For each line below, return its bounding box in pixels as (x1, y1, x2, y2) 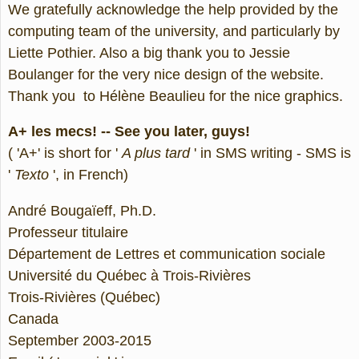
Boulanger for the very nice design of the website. (8, 66, 324, 83)
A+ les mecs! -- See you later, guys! (8, 123, 250, 140)
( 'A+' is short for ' (8, 145, 122, 162)
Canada (8, 310, 58, 327)
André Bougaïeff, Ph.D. (8, 202, 156, 219)
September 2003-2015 (8, 332, 151, 349)
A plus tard (122, 145, 190, 162)
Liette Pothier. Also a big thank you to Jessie (8, 44, 290, 61)
